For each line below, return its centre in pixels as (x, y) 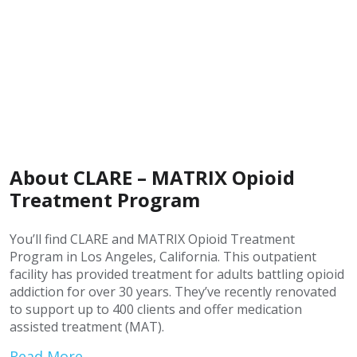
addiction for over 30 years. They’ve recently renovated (173, 292)
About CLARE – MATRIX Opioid (152, 177)
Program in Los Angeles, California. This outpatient (163, 257)
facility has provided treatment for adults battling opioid (177, 274)
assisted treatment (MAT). (87, 327)
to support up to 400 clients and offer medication (156, 309)
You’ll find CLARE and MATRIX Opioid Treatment (152, 239)
